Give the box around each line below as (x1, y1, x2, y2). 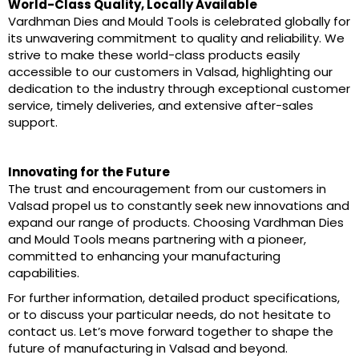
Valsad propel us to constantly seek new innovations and (8, 196, 349, 214)
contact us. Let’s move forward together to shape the (8, 322, 333, 340)
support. (8, 113, 58, 131)
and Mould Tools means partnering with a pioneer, (8, 230, 306, 248)
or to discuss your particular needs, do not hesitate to (8, 305, 331, 323)
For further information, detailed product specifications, (8, 288, 340, 306)
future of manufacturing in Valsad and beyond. (8, 339, 288, 357)
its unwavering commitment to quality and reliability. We (8, 29, 345, 46)
